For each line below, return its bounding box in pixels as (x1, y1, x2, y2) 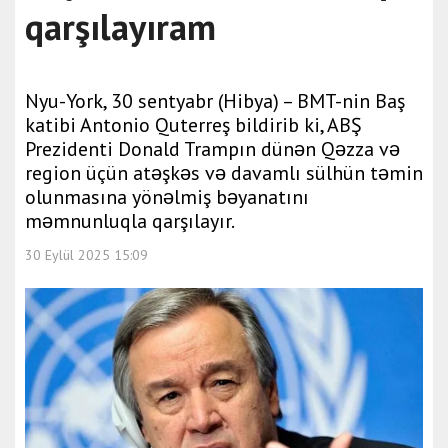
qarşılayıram (25, 3, 216, 50)
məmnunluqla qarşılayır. (25, 208, 235, 234)
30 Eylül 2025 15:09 (25, 246, 148, 264)
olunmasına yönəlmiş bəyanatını (25, 184, 309, 210)
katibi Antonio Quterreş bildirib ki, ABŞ (25, 112, 362, 138)
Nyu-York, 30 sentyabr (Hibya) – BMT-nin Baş (25, 88, 405, 114)
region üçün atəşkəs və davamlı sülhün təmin (25, 160, 423, 186)
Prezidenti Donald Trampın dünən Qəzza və (25, 136, 400, 162)
